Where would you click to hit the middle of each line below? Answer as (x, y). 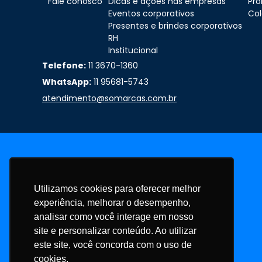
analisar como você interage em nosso (114, 216)
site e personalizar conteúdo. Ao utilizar (115, 230)
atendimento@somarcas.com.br (109, 98)
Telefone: (64, 65)
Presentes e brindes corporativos (175, 26)
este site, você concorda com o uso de (113, 244)
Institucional (133, 51)
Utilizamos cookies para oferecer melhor (117, 188)
